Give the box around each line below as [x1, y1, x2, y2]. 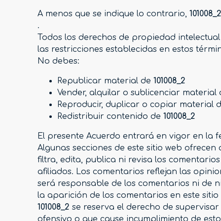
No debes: [37, 57, 79, 66]
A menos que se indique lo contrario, [37, 9, 189, 19]
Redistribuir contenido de [57, 112, 163, 121]
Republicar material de [57, 76, 153, 86]
